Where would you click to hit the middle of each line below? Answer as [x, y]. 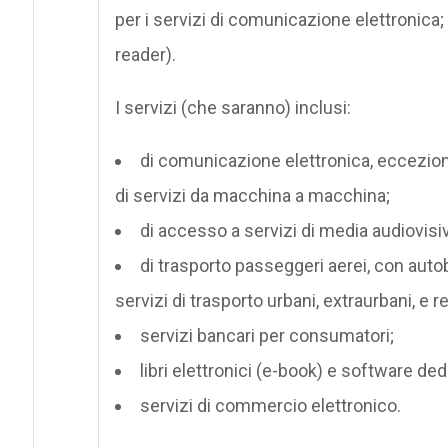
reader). [145, 54]
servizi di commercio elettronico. [270, 405]
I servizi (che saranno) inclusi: [232, 107]
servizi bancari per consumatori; [266, 335]
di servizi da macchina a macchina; [252, 195]
